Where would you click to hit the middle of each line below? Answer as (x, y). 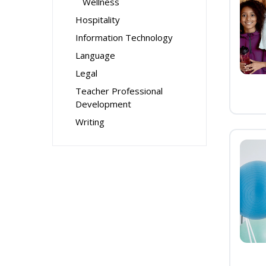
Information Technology (124, 37)
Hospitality (98, 20)
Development (103, 104)
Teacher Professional (119, 91)
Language (95, 55)
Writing (90, 122)
